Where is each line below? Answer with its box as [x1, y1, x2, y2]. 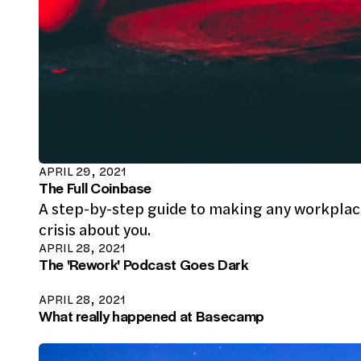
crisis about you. [39, 218, 151, 241]
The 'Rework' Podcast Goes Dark [39, 253, 248, 276]
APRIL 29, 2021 [39, 164, 127, 180]
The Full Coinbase [39, 176, 152, 199]
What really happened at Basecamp [39, 305, 264, 327]
